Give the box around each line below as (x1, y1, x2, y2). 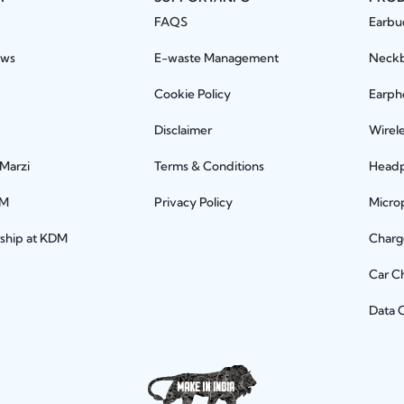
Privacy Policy (154, 195, 234, 210)
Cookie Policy (154, 87, 232, 102)
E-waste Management (154, 50, 280, 66)
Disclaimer (154, 123, 213, 138)
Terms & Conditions (154, 159, 265, 174)
